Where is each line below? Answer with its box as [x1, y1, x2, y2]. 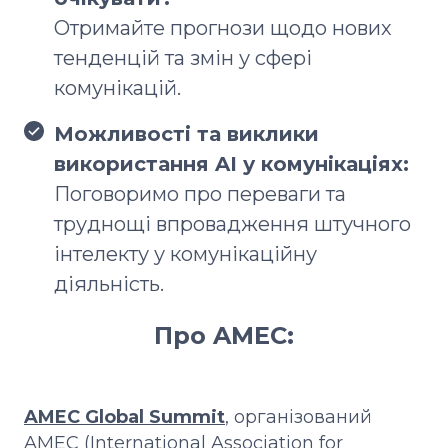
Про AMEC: [154, 320, 294, 350]
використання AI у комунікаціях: [54, 151, 409, 176]
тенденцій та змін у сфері [54, 45, 312, 70]
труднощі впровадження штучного [54, 211, 411, 236]
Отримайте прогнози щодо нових [54, 15, 392, 40]
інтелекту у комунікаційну [54, 241, 317, 266]
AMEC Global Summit [24, 405, 225, 428]
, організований [225, 405, 372, 428]
